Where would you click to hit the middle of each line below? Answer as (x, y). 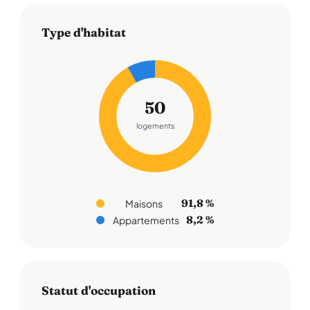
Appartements (146, 220)
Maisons (144, 203)
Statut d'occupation (99, 290)
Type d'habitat (84, 32)
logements (155, 126)
